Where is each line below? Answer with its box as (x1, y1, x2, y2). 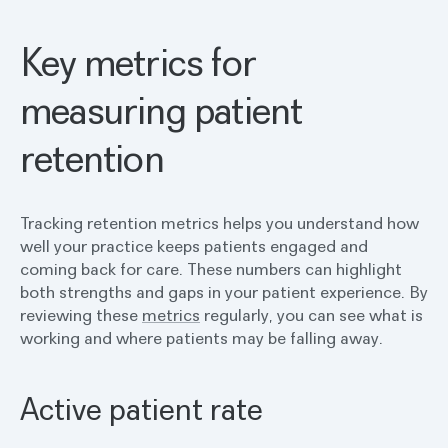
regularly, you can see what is (200, 304, 423, 326)
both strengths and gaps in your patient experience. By (20, 281, 428, 303)
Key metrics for (20, 37, 256, 86)
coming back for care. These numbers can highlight (20, 258, 402, 280)
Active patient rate (20, 389, 263, 428)
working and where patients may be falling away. (20, 327, 383, 349)
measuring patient (20, 85, 303, 134)
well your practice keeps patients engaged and (20, 235, 368, 257)
